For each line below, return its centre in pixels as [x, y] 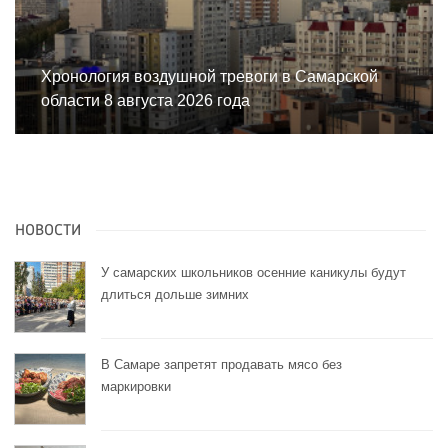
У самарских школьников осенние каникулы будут [253, 273]
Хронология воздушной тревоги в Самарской [209, 77]
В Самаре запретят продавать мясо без [221, 365]
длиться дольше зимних [175, 295]
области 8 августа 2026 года [145, 101]
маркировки [136, 387]
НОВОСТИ [48, 231]
